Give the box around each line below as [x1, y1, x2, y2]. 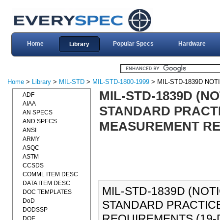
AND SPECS [23, 118, 57, 125]
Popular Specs [112, 40, 154, 47]
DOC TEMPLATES [23, 189, 72, 195]
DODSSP [23, 206, 48, 213]
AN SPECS [23, 109, 53, 116]
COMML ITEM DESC [23, 171, 78, 178]
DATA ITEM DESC [23, 180, 70, 187]
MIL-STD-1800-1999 [92, 78, 149, 85]
